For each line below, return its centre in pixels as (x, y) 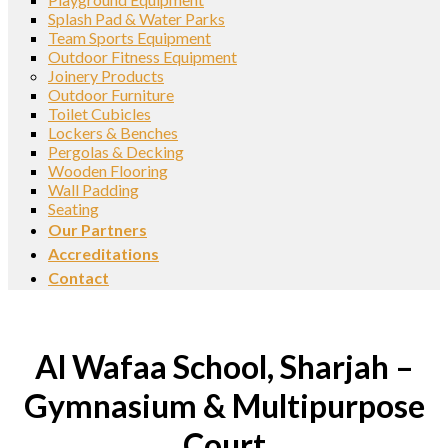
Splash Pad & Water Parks (136, 18)
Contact (78, 277)
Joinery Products (106, 75)
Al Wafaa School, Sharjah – (224, 367)
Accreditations (103, 253)
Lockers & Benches (113, 132)
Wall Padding (93, 189)
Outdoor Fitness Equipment (142, 56)
